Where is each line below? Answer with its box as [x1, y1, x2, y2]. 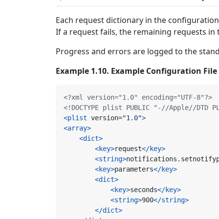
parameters [114, 165, 153, 174]
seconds [130, 186, 157, 194]
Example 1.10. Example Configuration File [56, 66, 217, 77]
